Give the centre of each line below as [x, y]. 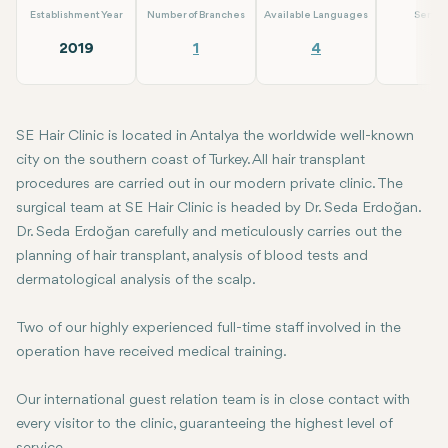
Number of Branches [196, 16]
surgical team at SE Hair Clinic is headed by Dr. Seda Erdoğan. [218, 209]
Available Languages [316, 16]
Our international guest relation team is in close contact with [213, 401]
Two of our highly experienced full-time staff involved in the [208, 329]
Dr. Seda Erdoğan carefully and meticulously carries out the [209, 233]
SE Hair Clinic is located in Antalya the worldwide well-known [215, 137]
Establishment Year [76, 16]
